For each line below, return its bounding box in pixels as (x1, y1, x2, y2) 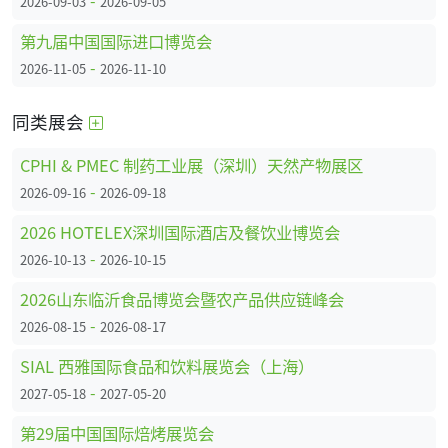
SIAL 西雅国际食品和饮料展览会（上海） (20, 353, 314, 378)
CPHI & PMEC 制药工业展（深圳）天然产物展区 (20, 152, 363, 177)
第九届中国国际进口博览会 (20, 28, 212, 53)
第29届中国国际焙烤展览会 (20, 420, 214, 445)
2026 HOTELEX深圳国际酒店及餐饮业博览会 (20, 219, 340, 244)
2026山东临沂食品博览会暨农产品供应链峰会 (20, 286, 344, 311)
